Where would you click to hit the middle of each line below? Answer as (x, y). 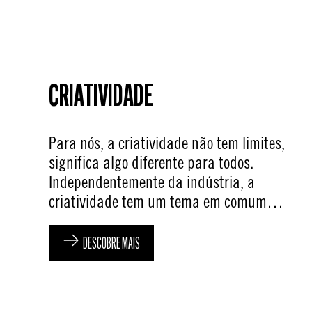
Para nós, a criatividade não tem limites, (167, 143)
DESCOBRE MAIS (111, 245)
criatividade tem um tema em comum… (166, 202)
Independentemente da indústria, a (152, 182)
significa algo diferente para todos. (151, 163)
